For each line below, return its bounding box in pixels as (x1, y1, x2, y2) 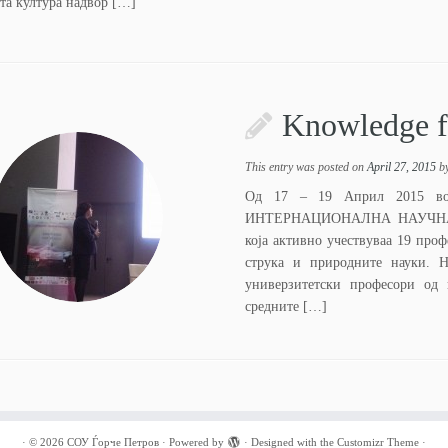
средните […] (245, 299, 328, 314)
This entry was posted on (245, 160, 368, 174)
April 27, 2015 (367, 160, 437, 174)
